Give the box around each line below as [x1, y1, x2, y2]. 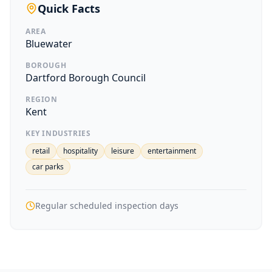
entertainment [148, 146, 196, 156]
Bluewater [25, 37, 72, 50]
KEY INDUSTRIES [25, 128, 91, 138]
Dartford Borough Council [25, 71, 146, 84]
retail [32, 146, 50, 156]
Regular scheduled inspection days [35, 200, 178, 211]
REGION [25, 94, 58, 104]
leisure [111, 146, 134, 156]
